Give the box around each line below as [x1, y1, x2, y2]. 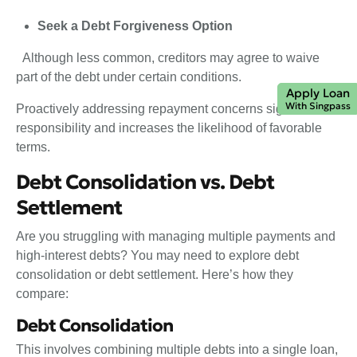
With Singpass [285, 99, 351, 112]
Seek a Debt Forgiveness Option [37, 19, 233, 33]
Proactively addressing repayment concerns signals [16, 102, 307, 116]
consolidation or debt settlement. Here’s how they [16, 267, 293, 281]
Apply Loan [286, 84, 350, 100]
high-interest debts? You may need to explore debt [16, 248, 299, 262]
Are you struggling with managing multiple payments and [16, 229, 335, 243]
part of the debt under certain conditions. [16, 70, 245, 84]
